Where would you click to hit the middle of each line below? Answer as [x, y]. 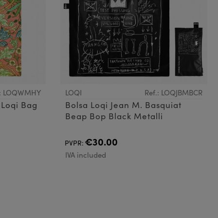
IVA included [85, 155]
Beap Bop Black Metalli [114, 116]
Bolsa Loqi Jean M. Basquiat [123, 105]
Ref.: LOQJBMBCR [173, 93]
